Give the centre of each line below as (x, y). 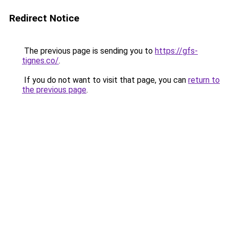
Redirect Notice (44, 18)
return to (204, 80)
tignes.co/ (40, 61)
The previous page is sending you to (88, 51)
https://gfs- (176, 51)
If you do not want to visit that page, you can (105, 80)
